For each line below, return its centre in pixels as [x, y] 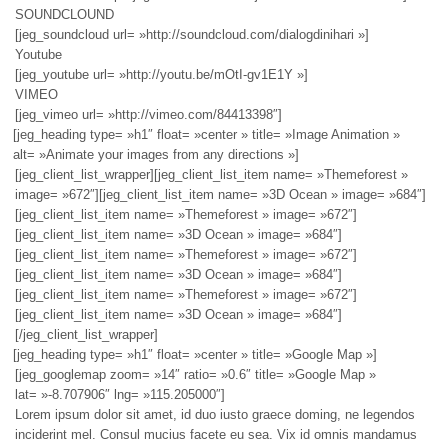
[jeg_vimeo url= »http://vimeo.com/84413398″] [148, 115]
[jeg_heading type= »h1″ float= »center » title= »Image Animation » [206, 135]
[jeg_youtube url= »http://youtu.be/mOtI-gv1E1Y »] [161, 75]
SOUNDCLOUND [64, 15]
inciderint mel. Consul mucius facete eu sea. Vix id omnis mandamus [216, 435]
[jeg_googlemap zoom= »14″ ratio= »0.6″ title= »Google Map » [195, 375]
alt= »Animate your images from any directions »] [155, 155]
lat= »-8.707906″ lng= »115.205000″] [120, 395]
